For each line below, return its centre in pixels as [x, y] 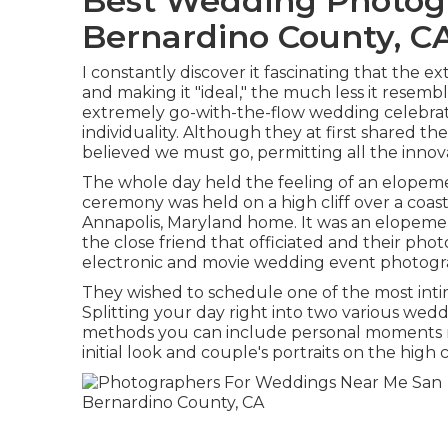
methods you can [154, 332]
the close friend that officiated [203, 242]
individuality [129, 132]
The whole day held [164, 182]
